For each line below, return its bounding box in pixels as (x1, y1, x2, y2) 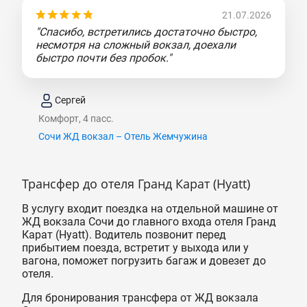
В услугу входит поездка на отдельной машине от (22, 201, 278, 215)
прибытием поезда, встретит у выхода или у (22, 241, 249, 254)
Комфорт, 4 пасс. (38, 112, 114, 124)
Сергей (55, 95, 86, 106)
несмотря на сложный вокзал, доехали (36, 38, 236, 51)
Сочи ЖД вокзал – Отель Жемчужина (38, 130, 208, 142)
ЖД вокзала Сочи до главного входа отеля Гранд (22, 214, 276, 228)
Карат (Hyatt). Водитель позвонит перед (22, 228, 226, 241)
